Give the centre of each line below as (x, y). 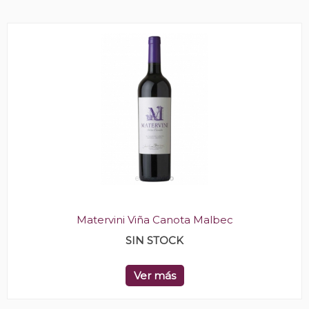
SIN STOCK (154, 240)
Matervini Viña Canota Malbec (154, 220)
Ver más (154, 276)
